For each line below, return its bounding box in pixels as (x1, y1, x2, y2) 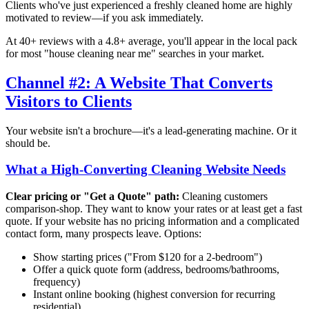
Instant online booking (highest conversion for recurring (33, 288, 275, 300)
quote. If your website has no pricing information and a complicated (6, 215, 299, 227)
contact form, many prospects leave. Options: (6, 228, 201, 239)
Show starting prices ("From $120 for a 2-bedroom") (33, 251, 262, 263)
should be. (6, 137, 50, 149)
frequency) (33, 276, 80, 288)
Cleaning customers (179, 190, 268, 202)
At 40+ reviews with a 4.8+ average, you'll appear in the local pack (6, 34, 297, 47)
